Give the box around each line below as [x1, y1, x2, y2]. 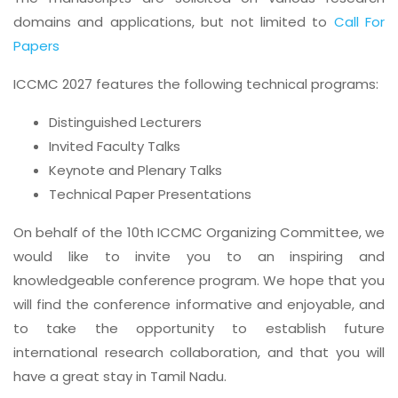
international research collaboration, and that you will [13, 343, 385, 362]
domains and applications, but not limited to [13, 12, 334, 31]
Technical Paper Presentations [49, 185, 251, 203]
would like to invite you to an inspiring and [13, 247, 385, 266]
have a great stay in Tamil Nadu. [13, 367, 227, 386]
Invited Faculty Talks [49, 137, 180, 155]
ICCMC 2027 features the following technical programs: [13, 75, 378, 93]
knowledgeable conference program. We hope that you [13, 271, 385, 290]
